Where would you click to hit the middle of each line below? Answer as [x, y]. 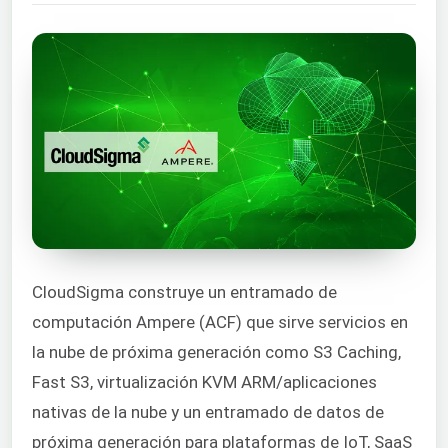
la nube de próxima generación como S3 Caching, [216, 351]
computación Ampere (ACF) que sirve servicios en [220, 321]
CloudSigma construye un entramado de [184, 291]
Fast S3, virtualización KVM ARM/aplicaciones [204, 381]
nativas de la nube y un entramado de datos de [208, 411]
